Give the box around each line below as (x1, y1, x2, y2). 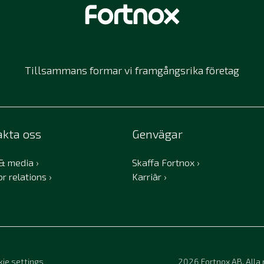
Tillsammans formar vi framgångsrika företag (25, 63, 239, 77)
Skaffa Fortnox (132, 156, 194, 168)
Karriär (132, 170, 161, 182)
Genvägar (132, 126, 183, 141)
